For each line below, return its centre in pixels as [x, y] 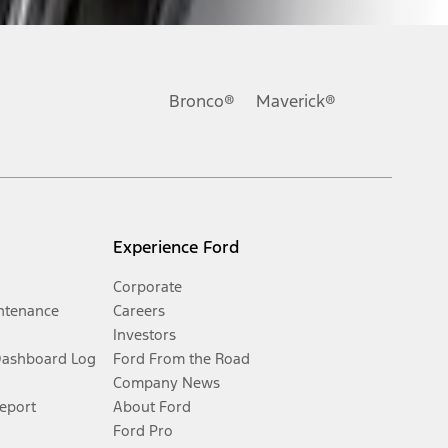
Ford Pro [143, 430]
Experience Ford [176, 246]
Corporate [148, 286]
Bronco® [202, 101]
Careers [139, 310]
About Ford [152, 406]
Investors [145, 334]
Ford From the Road [182, 358]
